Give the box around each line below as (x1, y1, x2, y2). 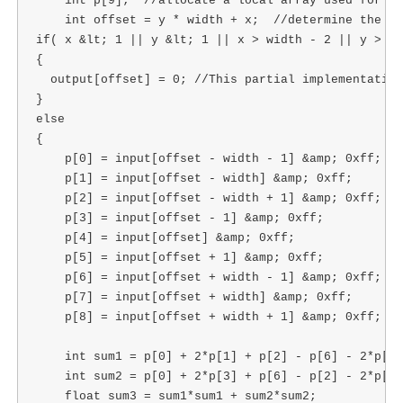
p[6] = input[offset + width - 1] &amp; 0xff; (35, 271, 381, 285)
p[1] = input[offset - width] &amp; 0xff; (35, 172, 353, 186)
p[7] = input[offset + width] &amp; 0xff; (35, 291, 353, 305)
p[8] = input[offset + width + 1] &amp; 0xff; (35, 310, 381, 325)
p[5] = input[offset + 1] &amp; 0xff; (35, 251, 324, 265)
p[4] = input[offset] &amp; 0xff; (35, 231, 295, 246)
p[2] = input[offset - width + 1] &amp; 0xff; (35, 192, 381, 206)
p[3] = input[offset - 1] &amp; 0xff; (35, 211, 324, 226)
